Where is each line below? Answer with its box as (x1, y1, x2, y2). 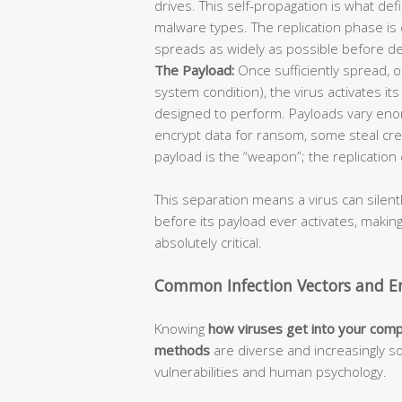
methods (154, 340, 210, 359)
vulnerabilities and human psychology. (154, 362, 387, 380)
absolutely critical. (154, 232, 262, 251)
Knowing (154, 319, 208, 337)
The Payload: (154, 60, 234, 79)
